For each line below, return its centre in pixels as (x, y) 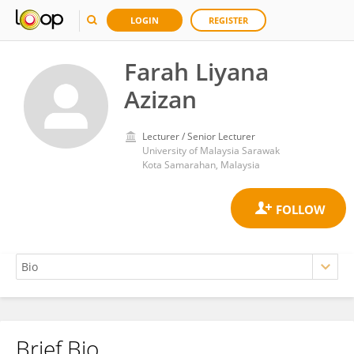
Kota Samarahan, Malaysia (201, 165)
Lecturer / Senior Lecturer (199, 136)
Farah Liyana (196, 72)
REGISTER (228, 20)
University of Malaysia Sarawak (211, 151)
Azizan (160, 99)
